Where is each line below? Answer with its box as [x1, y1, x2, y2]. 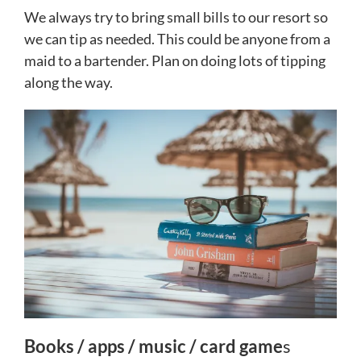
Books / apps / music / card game [24, 335, 283, 358]
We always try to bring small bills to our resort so [24, 8, 328, 27]
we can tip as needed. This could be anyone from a [24, 30, 330, 48]
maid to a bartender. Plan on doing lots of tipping [24, 52, 326, 70]
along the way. [24, 73, 113, 92]
